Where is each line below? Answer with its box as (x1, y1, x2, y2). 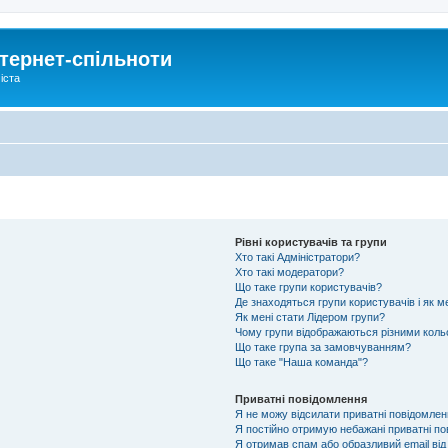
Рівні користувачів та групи (235, 235, 388, 248)
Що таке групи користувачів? (235, 280, 383, 293)
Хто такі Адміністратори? (235, 250, 361, 263)
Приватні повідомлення (235, 392, 368, 405)
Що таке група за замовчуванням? (235, 340, 412, 353)
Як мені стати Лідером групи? (235, 310, 386, 323)
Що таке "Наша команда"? (235, 355, 369, 368)
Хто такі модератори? (235, 265, 345, 278)
